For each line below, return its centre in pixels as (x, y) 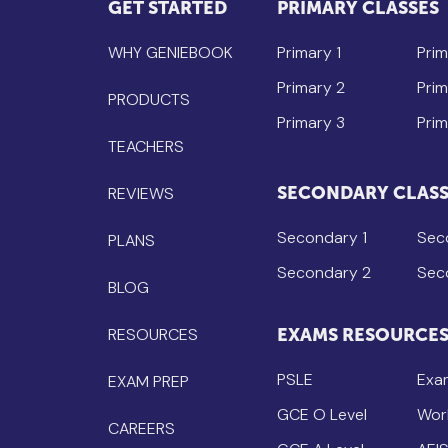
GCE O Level (321, 414)
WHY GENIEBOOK (170, 52)
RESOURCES (153, 334)
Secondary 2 (323, 272)
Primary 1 (308, 52)
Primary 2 (310, 87)
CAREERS (141, 428)
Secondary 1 (321, 237)
